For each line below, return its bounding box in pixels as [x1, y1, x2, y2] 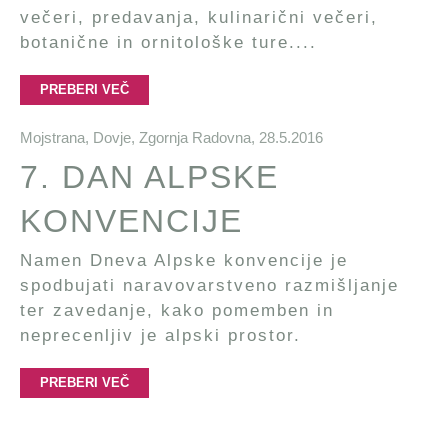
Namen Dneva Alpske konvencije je [20, 251, 348, 270]
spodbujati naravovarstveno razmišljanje [20, 276, 399, 295]
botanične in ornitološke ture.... [20, 33, 317, 52]
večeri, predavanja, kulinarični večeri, [20, 8, 378, 27]
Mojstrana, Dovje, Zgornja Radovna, [20, 129, 259, 146]
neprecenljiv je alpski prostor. [20, 326, 301, 345]
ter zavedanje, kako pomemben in [20, 301, 334, 320]
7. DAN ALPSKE [20, 159, 279, 195]
